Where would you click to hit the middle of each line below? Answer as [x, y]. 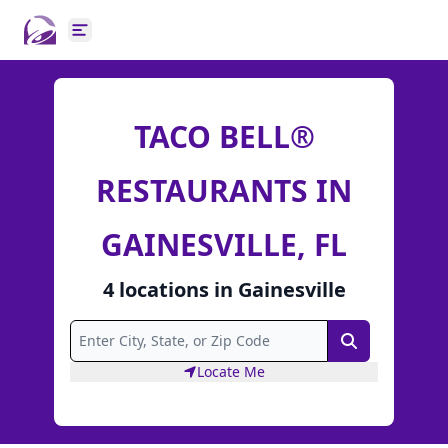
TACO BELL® [224, 136]
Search [373, 344]
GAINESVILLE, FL [224, 244]
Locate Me [231, 372]
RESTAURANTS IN [224, 190]
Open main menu [144, 40]
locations [163, 289]
